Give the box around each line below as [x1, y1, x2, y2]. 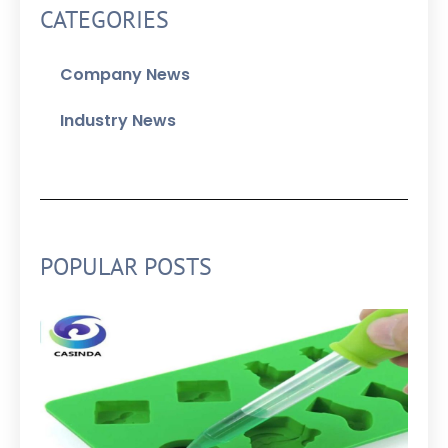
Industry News [60, 108, 176, 132]
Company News [60, 62, 190, 86]
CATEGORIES [40, 3, 169, 35]
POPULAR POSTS [40, 250, 212, 282]
